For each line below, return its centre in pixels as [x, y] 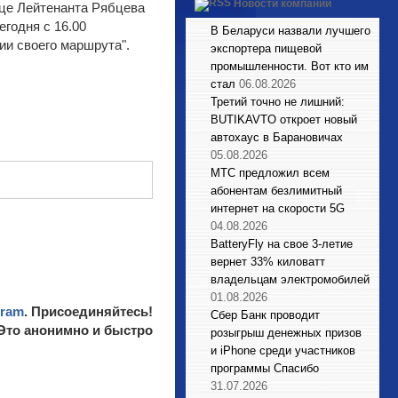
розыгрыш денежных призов [286, 333]
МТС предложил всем [270, 173]
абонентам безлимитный [276, 191]
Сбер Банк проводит [265, 315]
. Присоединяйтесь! [88, 311]
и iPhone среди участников [283, 350]
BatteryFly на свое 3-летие [282, 244]
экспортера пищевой [266, 48]
